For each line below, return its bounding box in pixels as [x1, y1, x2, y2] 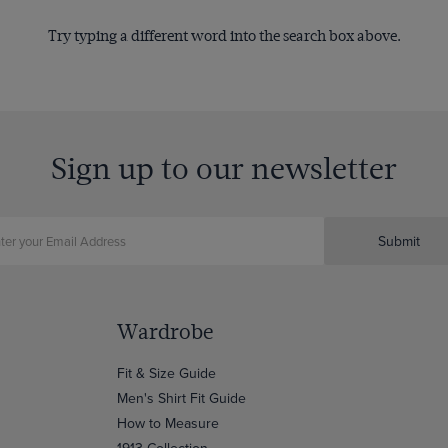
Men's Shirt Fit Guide [116, 388, 246, 408]
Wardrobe [116, 320, 213, 344]
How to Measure [116, 413, 219, 433]
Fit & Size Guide [116, 363, 216, 383]
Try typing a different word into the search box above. [47, 27, 401, 45]
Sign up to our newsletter [51, 151, 397, 186]
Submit [378, 231, 420, 251]
